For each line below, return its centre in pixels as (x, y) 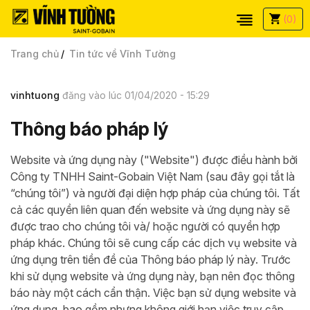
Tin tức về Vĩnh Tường (122, 54)
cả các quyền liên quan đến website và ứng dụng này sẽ (150, 210)
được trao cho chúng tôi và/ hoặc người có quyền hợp (145, 226)
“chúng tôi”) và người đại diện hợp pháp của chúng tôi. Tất (155, 193)
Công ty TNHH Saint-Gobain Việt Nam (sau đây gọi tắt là (153, 176)
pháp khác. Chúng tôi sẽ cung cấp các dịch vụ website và (154, 243)
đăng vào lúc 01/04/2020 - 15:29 (136, 95)
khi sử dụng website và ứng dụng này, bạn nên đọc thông (153, 276)
